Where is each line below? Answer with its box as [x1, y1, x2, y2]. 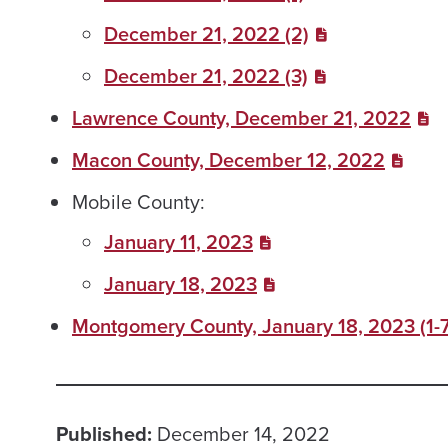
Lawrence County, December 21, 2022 [72, 103, 411, 134]
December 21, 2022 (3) [104, 61, 308, 92]
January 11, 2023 [104, 227, 253, 258]
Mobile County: [72, 187, 205, 218]
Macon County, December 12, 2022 [72, 145, 385, 176]
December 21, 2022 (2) [104, 19, 309, 50]
